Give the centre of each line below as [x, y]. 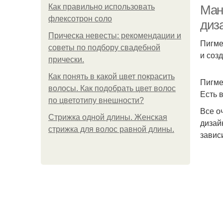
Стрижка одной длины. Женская [108, 117]
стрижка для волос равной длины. [111, 129]
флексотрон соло [80, 19]
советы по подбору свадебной [104, 48]
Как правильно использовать [102, 7]
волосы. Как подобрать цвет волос [112, 88]
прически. [66, 59]
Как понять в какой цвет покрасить [111, 76]
